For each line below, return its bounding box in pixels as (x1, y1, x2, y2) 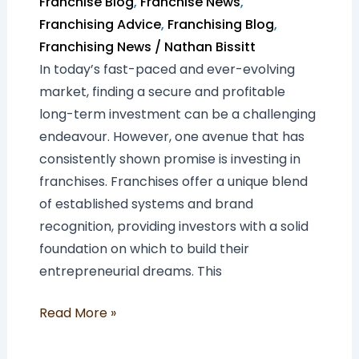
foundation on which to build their (38, 240, 249, 259)
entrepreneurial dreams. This (38, 262, 222, 281)
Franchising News (38, 38, 151, 57)
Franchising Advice (38, 15, 161, 34)
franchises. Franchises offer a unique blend (38, 172, 308, 192)
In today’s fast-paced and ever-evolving (38, 60, 295, 79)
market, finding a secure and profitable (38, 83, 285, 102)
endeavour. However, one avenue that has (38, 127, 305, 147)
